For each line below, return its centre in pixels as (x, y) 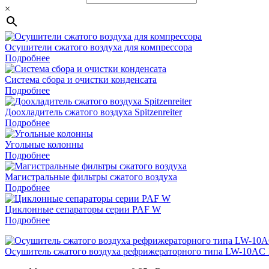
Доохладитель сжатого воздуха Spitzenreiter (93, 112)
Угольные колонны (44, 144)
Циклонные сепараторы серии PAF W (83, 209)
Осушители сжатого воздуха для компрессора (98, 47)
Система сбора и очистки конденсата (81, 79)
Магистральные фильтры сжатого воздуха (91, 177)
